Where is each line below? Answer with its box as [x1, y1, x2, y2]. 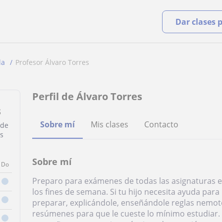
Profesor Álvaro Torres [15, 57, 89, 67]
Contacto [144, 119, 179, 130]
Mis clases [91, 119, 129, 130]
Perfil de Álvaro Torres [32, 90, 143, 103]
